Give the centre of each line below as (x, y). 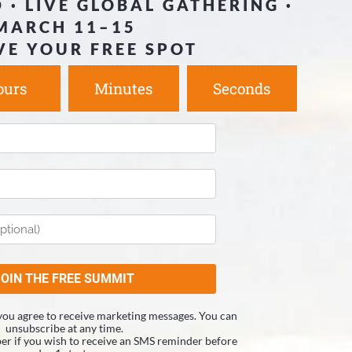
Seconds (242, 88)
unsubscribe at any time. (64, 328)
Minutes (124, 88)
